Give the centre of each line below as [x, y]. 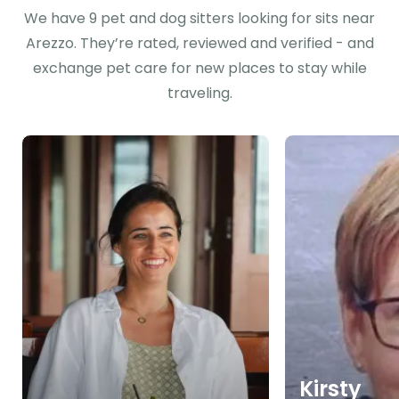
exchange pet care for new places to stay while [199, 68]
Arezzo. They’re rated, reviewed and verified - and [199, 43]
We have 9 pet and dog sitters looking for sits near [199, 18]
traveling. [199, 93]
